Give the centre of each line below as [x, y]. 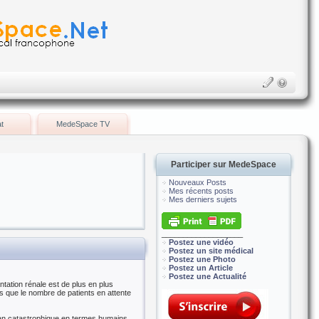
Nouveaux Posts [198, 182]
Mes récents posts [201, 191]
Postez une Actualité [208, 276]
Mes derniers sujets [203, 199]
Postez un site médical [211, 251]
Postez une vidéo [201, 242]
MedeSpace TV [83, 124]
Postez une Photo [202, 259]
